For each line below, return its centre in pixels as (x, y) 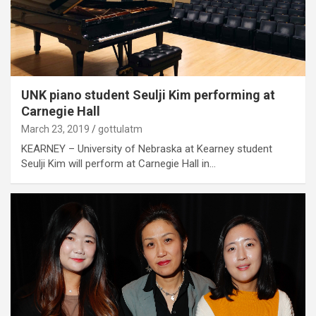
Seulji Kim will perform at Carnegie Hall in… (119, 163)
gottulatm (120, 129)
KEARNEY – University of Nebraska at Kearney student (147, 148)
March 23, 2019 (55, 129)
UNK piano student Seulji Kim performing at (148, 95)
